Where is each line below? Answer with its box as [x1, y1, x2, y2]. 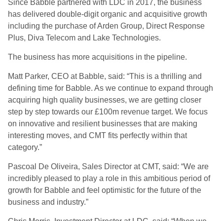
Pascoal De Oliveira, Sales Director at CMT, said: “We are [8, 162, 209, 171]
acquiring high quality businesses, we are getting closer [8, 96, 201, 104]
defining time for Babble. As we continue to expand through [8, 84, 213, 92]
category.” [8, 143, 42, 151]
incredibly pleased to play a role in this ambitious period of [8, 174, 210, 183]
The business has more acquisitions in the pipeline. [8, 53, 187, 61]
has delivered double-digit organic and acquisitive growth [8, 10, 207, 18]
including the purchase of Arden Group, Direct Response [8, 22, 205, 30]
